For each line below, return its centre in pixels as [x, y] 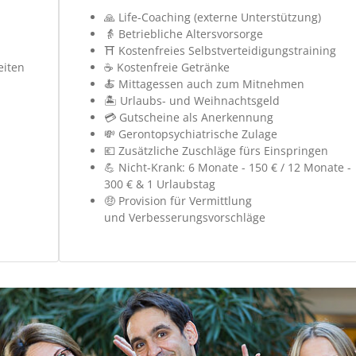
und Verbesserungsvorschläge [186, 217]
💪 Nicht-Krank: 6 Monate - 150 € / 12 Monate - [227, 167]
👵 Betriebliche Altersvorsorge [183, 33]
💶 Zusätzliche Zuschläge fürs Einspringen [216, 150]
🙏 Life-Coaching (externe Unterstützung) [212, 17]
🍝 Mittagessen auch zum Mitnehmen [204, 83]
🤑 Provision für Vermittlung [178, 200]
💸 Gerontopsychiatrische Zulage [190, 133]
